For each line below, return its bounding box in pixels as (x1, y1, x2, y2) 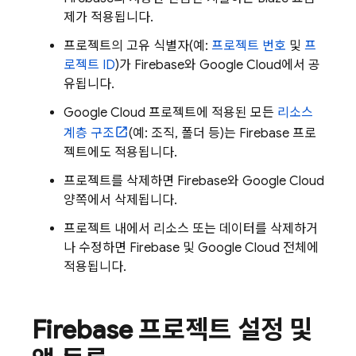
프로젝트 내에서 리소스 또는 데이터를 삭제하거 (64, 220, 318, 237)
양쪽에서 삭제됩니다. (64, 192, 177, 208)
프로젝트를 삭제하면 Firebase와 (64, 172, 242, 189)
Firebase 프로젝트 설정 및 (32, 313, 313, 346)
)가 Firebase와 (115, 56, 199, 73)
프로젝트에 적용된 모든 (145, 104, 277, 121)
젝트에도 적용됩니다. (64, 144, 177, 161)
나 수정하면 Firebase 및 (64, 239, 198, 256)
